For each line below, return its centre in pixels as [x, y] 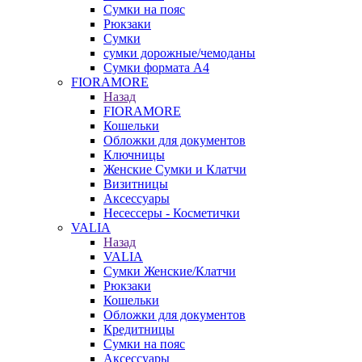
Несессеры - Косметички [172, 213]
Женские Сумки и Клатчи [175, 169]
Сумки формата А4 [156, 67]
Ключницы [134, 155]
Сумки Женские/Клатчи [170, 271]
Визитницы [136, 184]
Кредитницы [139, 329]
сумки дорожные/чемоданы [179, 53]
